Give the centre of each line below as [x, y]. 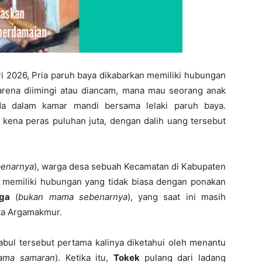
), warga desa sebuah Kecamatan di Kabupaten [130, 166]
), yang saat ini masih [177, 197]
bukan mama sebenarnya [73, 197]
